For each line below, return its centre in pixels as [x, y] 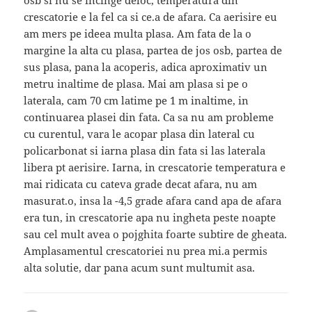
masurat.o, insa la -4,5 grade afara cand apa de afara [153, 201]
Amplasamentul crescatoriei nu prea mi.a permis [146, 251]
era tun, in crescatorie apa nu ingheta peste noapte [150, 218]
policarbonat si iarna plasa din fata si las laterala [145, 151]
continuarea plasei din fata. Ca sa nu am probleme [149, 117]
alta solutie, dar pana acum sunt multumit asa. [140, 268]
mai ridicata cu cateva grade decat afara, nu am [141, 184]
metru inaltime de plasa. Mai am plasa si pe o [136, 84]
